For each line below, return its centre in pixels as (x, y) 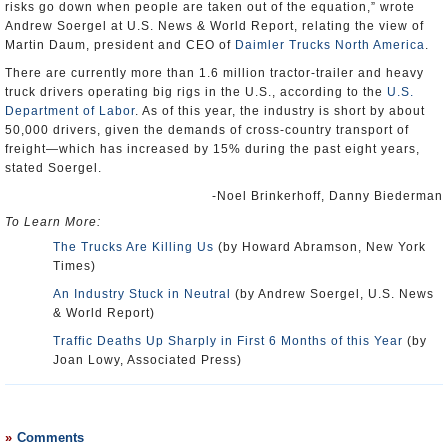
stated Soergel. (53, 168)
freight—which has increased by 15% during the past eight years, (212, 149)
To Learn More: (53, 222)
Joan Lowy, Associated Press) (147, 360)
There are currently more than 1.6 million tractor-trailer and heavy (214, 73)
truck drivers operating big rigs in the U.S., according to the (196, 92)
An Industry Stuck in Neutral (142, 294)
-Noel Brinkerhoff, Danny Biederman (327, 196)
